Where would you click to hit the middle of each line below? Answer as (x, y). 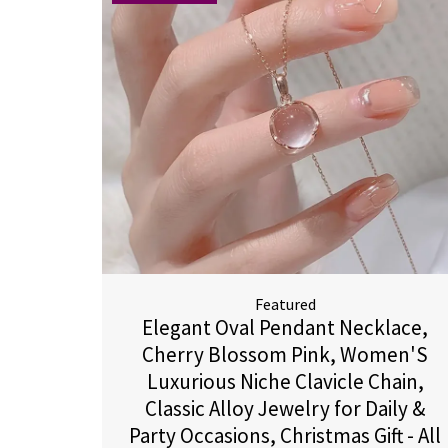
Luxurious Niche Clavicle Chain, (285, 381)
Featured (285, 304)
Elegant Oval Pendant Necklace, (285, 327)
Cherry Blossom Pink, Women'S (285, 354)
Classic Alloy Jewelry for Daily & (285, 408)
